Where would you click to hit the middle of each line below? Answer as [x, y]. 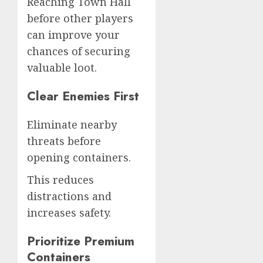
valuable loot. [62, 68]
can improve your [73, 35]
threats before [64, 141]
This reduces [60, 180]
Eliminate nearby [72, 125]
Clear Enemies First [83, 96]
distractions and [69, 196]
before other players [80, 18]
